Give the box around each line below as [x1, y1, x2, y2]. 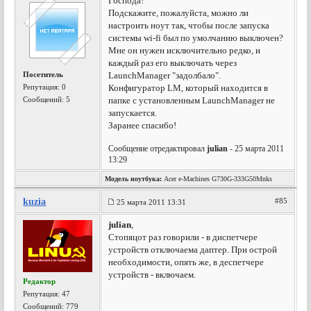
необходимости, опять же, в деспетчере [108, 257, 264, 267]
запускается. [108, 108, 158, 118]
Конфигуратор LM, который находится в [108, 83, 269, 93]
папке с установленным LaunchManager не [108, 95, 276, 106]
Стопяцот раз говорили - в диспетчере [108, 232, 258, 242]
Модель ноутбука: [105, 175, 162, 183]
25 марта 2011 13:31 [117, 198, 187, 206]
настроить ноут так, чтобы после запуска [108, 20, 270, 31]
